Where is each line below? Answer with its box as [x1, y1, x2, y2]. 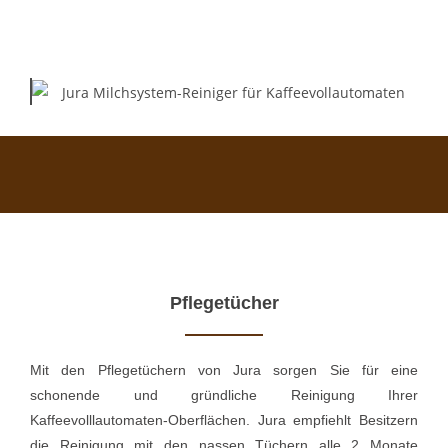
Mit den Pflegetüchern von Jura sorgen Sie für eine [30, 361, 418, 378]
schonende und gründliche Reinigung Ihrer [30, 386, 418, 403]
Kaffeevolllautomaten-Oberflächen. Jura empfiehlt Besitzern [30, 411, 418, 428]
